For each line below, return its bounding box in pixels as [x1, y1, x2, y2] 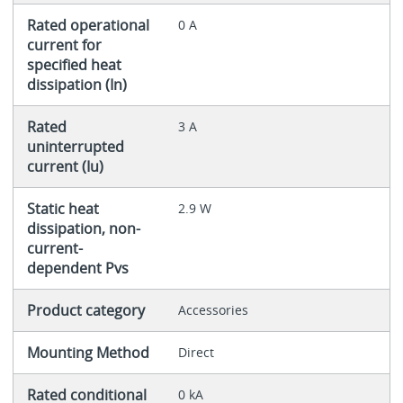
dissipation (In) [26, 74, 127, 94]
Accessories [177, 300, 248, 318]
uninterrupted [26, 136, 124, 157]
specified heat [26, 54, 121, 75]
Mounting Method [26, 342, 149, 363]
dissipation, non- [26, 218, 140, 238]
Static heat [26, 198, 99, 219]
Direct [177, 343, 214, 361]
